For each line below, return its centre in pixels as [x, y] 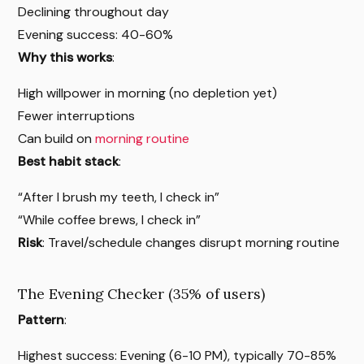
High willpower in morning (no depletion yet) [148, 93]
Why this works [65, 57]
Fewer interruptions [77, 115]
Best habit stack [69, 161]
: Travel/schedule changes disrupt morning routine [191, 242]
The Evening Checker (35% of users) [141, 293]
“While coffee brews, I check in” [110, 219]
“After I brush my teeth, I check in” [119, 197]
